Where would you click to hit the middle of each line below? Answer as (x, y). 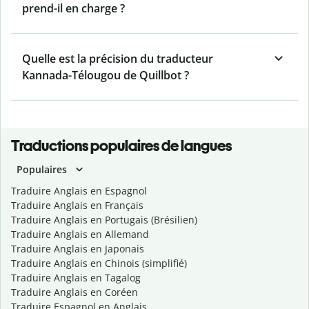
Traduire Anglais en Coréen (74, 292)
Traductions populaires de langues (121, 146)
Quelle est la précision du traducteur (118, 59)
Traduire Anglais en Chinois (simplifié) (99, 263)
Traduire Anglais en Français (77, 206)
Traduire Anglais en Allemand (80, 235)
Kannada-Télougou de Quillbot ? (106, 76)
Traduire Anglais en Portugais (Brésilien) (104, 220)
